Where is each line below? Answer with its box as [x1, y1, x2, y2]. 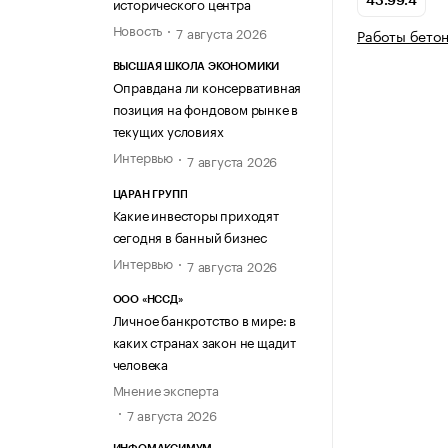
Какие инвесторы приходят [112, 203, 279, 224]
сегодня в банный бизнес [112, 225, 267, 246]
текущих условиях [112, 120, 224, 141]
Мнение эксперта [112, 378, 219, 399]
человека [112, 352, 168, 373]
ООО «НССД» [112, 293, 183, 305]
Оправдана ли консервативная [112, 76, 302, 97]
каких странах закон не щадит [112, 330, 296, 351]
